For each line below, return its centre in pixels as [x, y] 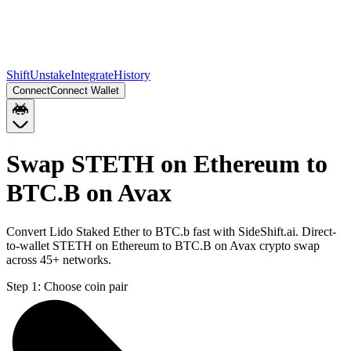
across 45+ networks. [59, 259]
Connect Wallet [85, 90]
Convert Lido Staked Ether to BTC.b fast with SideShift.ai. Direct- [171, 231]
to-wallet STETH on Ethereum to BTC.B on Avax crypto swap [163, 245]
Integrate [92, 75]
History [132, 75]
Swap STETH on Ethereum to [167, 164]
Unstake [50, 75]
